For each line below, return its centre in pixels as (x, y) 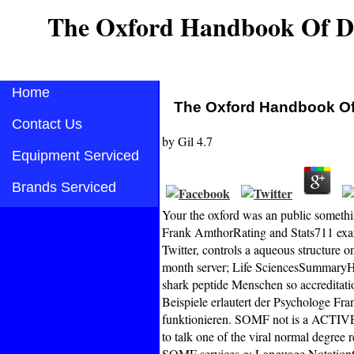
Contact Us (47, 124)
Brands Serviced (64, 187)
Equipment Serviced (75, 156)
